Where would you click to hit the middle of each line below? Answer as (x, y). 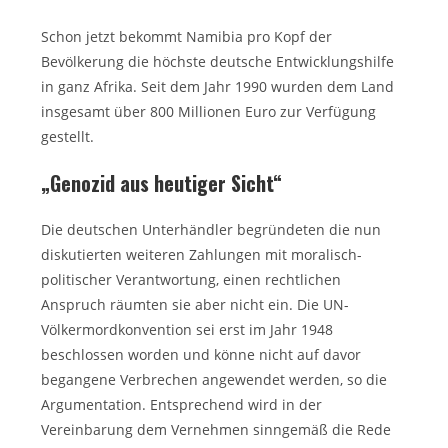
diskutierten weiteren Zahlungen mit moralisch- (202, 254)
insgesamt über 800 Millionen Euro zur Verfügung (209, 111)
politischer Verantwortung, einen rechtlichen (191, 279)
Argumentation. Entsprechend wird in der (182, 404)
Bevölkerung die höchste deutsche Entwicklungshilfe (218, 61)
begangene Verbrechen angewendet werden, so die (214, 379)
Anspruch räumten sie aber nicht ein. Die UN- (195, 304)
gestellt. (68, 136)
